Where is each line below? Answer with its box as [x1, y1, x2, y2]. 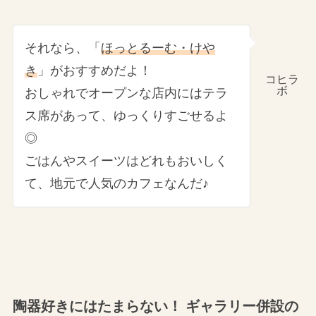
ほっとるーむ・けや [101, 41, 216, 56]
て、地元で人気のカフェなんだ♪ [25, 176, 209, 191]
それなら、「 [25, 41, 102, 56]
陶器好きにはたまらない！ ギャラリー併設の [12, 298, 298, 314]
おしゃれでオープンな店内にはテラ [25, 86, 229, 101]
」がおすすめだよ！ [37, 63, 152, 78]
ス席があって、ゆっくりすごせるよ [25, 109, 229, 123]
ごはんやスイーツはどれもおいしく [25, 154, 229, 169]
